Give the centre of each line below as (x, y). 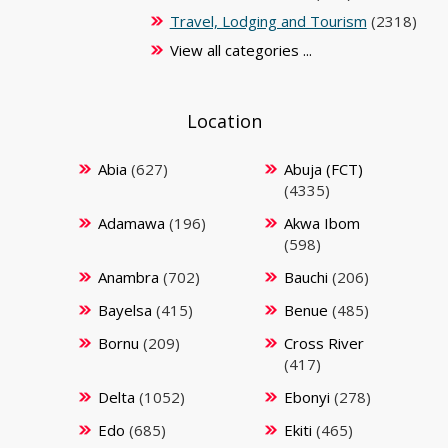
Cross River (323, 342)
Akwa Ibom (321, 222)
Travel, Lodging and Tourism (268, 20)
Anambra (128, 276)
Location (224, 120)
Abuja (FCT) (323, 168)
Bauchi (305, 276)
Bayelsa (124, 309)
